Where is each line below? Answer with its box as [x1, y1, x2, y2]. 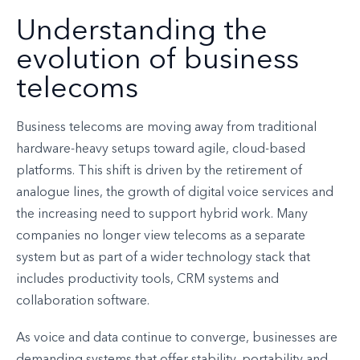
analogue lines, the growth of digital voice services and [16, 186, 333, 199]
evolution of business [16, 46, 299, 76]
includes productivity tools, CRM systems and [16, 272, 279, 286]
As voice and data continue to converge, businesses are [16, 332, 337, 346]
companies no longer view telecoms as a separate [16, 229, 305, 243]
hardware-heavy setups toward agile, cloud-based [16, 142, 305, 156]
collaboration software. [16, 294, 149, 308]
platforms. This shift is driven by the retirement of [16, 164, 302, 178]
